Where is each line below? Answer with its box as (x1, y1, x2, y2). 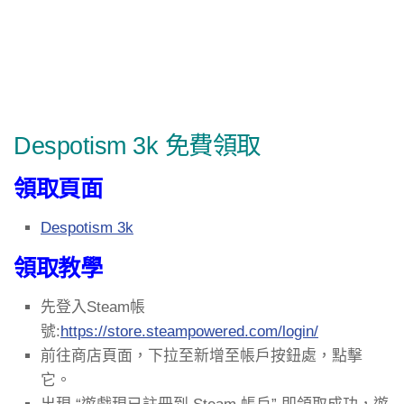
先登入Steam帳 (41, 298, 145, 316)
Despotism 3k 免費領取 (14, 131, 261, 160)
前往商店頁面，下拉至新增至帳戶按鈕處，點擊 (41, 346, 363, 364)
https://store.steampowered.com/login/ (60, 322, 318, 340)
